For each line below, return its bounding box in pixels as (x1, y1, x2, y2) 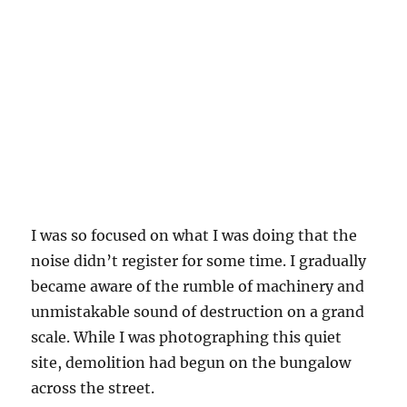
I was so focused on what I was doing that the (31, 225, 358, 244)
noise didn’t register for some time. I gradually (31, 251, 367, 270)
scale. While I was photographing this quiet (31, 327, 342, 346)
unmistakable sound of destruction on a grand (31, 302, 365, 321)
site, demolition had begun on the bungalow (31, 352, 352, 372)
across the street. (31, 378, 155, 397)
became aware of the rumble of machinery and (31, 276, 365, 295)
